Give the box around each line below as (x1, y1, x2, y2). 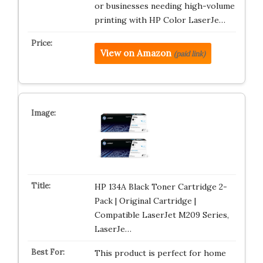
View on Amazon (100, 48, 171, 59)
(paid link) (173, 49, 205, 58)
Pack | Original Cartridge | (94, 195, 196, 206)
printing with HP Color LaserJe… (94, 15, 225, 25)
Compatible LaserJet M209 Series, (94, 210, 229, 220)
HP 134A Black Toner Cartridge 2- (94, 181, 227, 192)
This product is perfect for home (94, 248, 226, 258)
